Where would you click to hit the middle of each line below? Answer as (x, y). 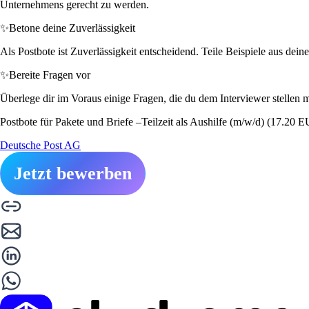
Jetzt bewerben (73, 173)
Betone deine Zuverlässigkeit (72, 28)
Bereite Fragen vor (50, 74)
